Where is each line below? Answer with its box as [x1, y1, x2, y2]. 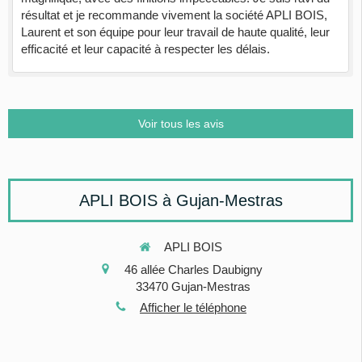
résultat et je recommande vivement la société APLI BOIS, [21, 8, 327, 22]
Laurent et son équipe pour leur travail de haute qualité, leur [21, 25, 330, 39]
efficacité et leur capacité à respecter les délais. [21, 42, 270, 56]
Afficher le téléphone [140, 300, 246, 314]
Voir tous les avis [137, 117, 224, 130]
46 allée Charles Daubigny [124, 262, 263, 276]
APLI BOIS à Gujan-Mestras [78, 192, 283, 209]
